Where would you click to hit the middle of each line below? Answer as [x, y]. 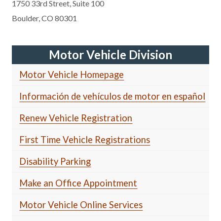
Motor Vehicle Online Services [81, 204]
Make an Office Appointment [78, 183]
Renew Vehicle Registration [76, 118]
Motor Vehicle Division [110, 54]
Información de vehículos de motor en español [112, 96]
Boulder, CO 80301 [45, 18]
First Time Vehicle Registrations [85, 139]
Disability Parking [55, 161]
